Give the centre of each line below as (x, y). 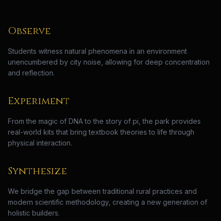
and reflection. (31, 73)
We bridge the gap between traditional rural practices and (102, 191)
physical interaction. (40, 143)
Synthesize (37, 171)
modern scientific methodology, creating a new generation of (108, 202)
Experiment (39, 101)
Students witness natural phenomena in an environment (97, 51)
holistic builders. (34, 213)
